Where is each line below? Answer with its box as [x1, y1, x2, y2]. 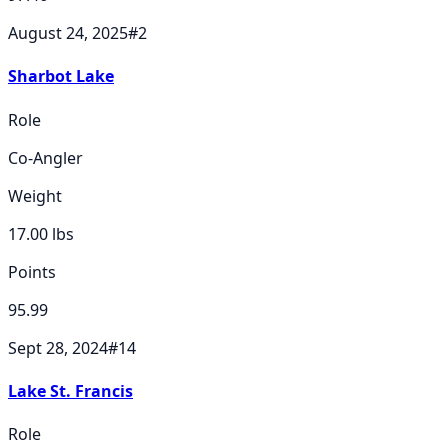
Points [8, 260, 56, 283]
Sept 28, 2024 [8, 336, 108, 359]
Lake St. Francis [8, 379, 133, 402]
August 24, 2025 [8, 22, 128, 45]
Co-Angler [8, 146, 83, 169]
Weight [8, 184, 62, 207]
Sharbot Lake [8, 65, 114, 88]
